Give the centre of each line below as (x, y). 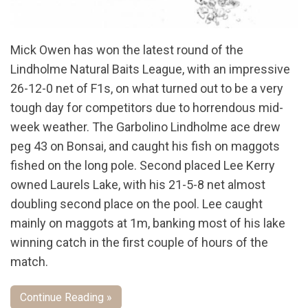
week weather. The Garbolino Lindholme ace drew (145, 126)
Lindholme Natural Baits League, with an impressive (150, 69)
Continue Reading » (66, 297)
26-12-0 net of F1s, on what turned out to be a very (147, 88)
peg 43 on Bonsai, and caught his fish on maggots (145, 146)
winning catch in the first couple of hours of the (139, 242)
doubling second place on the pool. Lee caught (136, 203)
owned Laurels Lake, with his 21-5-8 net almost (138, 184)
